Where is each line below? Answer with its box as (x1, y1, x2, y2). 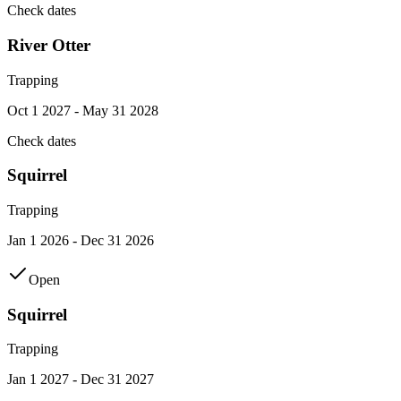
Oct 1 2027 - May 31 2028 (7, 102, 158, 118)
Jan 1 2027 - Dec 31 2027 (7, 371, 154, 388)
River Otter (7, 35, 90, 55)
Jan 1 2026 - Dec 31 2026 (7, 233, 154, 248)
